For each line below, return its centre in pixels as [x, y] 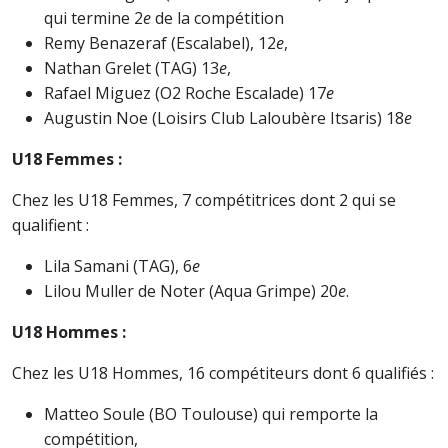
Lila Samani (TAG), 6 [118, 266]
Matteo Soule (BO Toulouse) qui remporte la [211, 414]
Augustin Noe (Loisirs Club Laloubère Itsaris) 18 [224, 118]
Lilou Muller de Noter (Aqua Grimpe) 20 [191, 291]
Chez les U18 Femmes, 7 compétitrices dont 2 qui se [204, 200]
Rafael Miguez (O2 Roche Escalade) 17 [185, 93]
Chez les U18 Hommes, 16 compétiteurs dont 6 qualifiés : [223, 373]
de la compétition [217, 18]
